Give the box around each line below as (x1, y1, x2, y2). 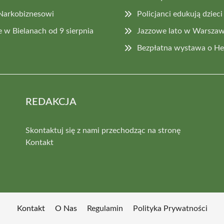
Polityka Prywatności (132, 204, 207, 212)
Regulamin (86, 204, 123, 212)
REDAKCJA (25, 96, 76, 107)
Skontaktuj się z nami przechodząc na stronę (25, 126, 180, 134)
